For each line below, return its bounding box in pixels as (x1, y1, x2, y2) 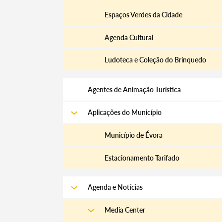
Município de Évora (104, 131, 163, 140)
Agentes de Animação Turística (87, 85, 181, 94)
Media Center (104, 206, 145, 215)
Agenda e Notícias (87, 183, 143, 192)
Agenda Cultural (104, 33, 153, 42)
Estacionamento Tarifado (104, 153, 179, 162)
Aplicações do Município (87, 108, 162, 116)
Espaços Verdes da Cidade (104, 10, 182, 19)
